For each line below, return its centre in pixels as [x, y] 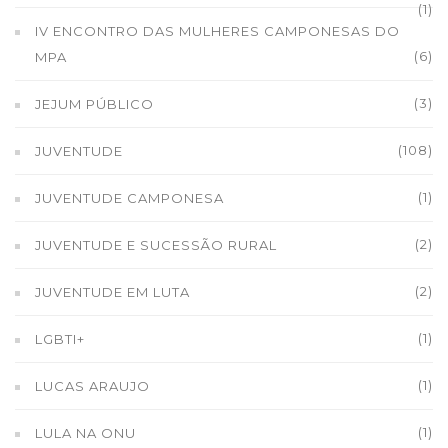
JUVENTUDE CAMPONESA [129, 198]
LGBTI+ [60, 339]
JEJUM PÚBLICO [94, 104]
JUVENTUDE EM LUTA [112, 292]
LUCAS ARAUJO [92, 386]
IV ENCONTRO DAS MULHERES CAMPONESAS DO [217, 31]
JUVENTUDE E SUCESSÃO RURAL [156, 245]
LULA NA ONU [85, 433]
